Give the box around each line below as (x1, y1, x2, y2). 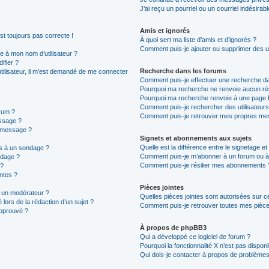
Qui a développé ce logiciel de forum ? (139, 233, 250, 240)
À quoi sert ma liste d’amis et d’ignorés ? (139, 36, 256, 43)
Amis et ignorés (139, 27, 190, 34)
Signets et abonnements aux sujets (139, 134, 252, 142)
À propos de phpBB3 (139, 224, 207, 231)
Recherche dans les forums (139, 67, 226, 74)
